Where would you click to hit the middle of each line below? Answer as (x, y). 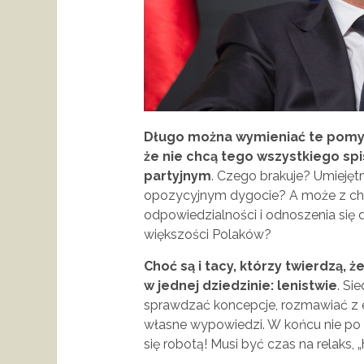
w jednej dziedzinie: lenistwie (240, 285)
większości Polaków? (207, 234)
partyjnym (177, 175)
